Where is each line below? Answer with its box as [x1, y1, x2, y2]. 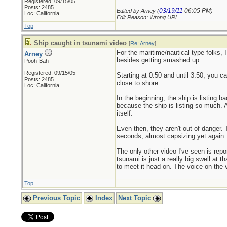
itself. [116, 109, 133, 117]
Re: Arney [130, 40, 155, 46]
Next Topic [118, 194, 153, 202]
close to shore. [116, 79, 160, 87]
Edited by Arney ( [116, 8, 159, 14]
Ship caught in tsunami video [33, 39, 127, 47]
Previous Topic [30, 194, 80, 202]
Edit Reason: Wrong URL [116, 14, 178, 20]
